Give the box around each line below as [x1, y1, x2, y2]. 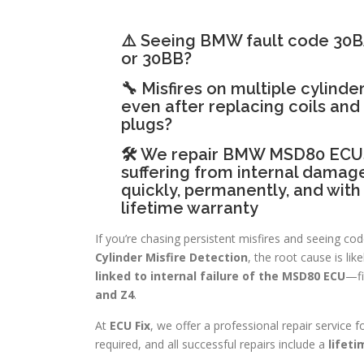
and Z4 [95, 286, 134, 302]
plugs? [120, 114, 172, 134]
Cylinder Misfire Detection [95, 249, 248, 265]
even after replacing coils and [120, 96, 360, 116]
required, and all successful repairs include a [95, 336, 328, 352]
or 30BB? [120, 48, 192, 68]
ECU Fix [110, 317, 150, 333]
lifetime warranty [120, 197, 258, 218]
